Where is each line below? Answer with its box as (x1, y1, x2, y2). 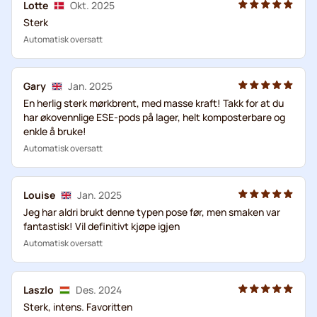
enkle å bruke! (23, 124, 86, 138)
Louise (23, 188, 55, 202)
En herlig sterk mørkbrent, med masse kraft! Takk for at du (23, 96, 284, 110)
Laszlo (23, 282, 54, 296)
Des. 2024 (76, 282, 122, 296)
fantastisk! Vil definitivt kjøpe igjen (23, 219, 180, 233)
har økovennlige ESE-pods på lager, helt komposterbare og (23, 110, 285, 124)
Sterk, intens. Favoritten (23, 299, 132, 313)
